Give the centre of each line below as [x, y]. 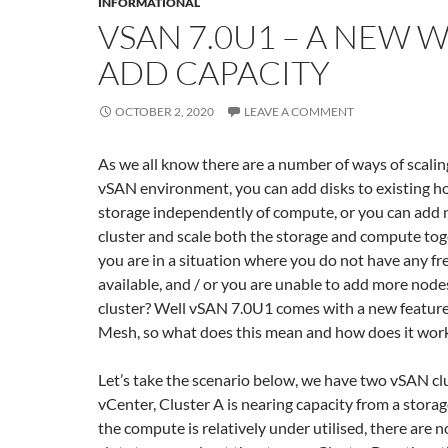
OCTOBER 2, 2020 [164, 111]
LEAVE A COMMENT [299, 111]
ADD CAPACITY [214, 72]
